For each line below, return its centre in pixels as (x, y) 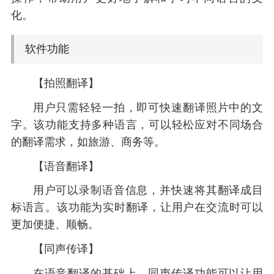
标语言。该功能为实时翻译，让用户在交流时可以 (137, 208)
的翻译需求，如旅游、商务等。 (88, 142)
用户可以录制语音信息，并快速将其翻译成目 (148, 191)
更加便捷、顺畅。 (55, 225)
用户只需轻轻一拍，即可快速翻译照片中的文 (148, 107)
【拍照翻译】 (66, 83)
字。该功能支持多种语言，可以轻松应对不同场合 (137, 124)
